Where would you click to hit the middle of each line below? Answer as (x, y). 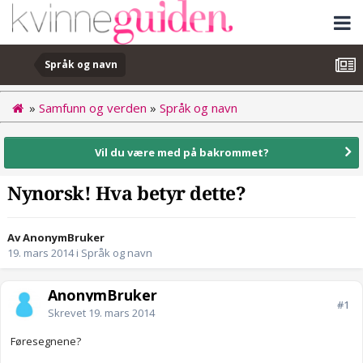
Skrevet (68, 313)
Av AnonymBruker (56, 238)
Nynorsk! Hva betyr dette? (127, 194)
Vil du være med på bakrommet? (181, 152)
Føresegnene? (46, 342)
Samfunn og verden (93, 107)
